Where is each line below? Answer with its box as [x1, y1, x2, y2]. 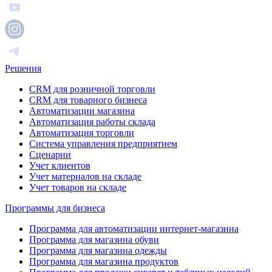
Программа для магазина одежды [29, 245, 167, 256]
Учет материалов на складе [29, 171, 141, 182]
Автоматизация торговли [29, 127, 134, 138]
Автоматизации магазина [29, 106, 135, 117]
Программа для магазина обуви [29, 234, 159, 245]
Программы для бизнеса [5, 203, 105, 214]
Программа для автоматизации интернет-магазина [29, 223, 239, 234]
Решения [5, 63, 41, 74]
